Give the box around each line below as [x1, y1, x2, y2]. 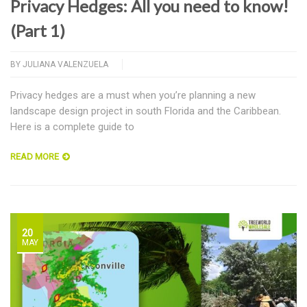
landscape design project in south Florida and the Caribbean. [10, 105, 281, 118]
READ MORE [10, 151, 59, 162]
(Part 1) [10, 21, 65, 41]
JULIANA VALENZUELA [23, 60, 108, 70]
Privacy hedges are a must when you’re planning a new [10, 89, 256, 102]
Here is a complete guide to [10, 121, 134, 134]
